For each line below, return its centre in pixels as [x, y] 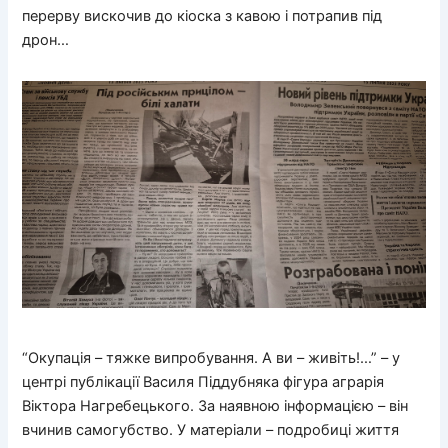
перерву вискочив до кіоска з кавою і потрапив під [202, 15]
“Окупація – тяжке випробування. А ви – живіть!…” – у [211, 358]
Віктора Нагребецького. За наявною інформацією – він [215, 406]
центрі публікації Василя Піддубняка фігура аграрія [203, 382]
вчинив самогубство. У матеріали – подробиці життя [211, 430]
